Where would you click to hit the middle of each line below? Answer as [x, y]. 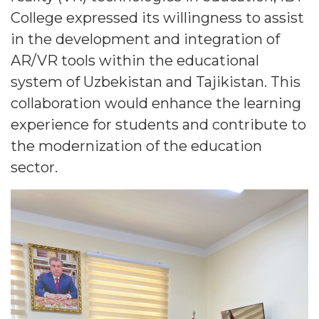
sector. [34, 167]
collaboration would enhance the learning [156, 103]
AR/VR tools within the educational [135, 60]
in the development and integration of [145, 39]
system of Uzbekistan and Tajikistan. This [156, 82]
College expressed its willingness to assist [157, 17]
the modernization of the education [136, 146]
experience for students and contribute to [158, 124]
